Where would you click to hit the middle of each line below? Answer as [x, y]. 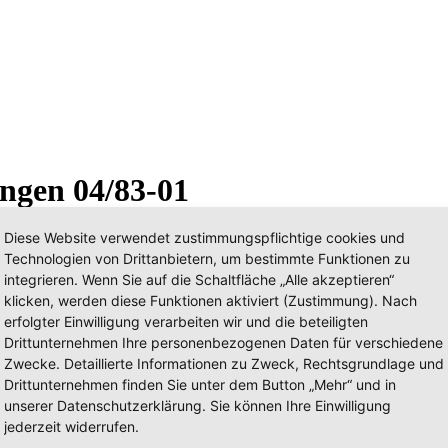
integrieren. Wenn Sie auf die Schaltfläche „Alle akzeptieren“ [199, 279]
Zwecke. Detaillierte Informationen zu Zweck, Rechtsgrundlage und [224, 363]
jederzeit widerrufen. [71, 426]
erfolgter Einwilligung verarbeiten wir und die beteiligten [186, 321]
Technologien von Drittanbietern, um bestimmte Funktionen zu [207, 258]
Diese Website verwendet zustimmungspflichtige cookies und [204, 237]
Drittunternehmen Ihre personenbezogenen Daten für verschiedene [223, 342]
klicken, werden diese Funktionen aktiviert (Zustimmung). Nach [210, 300]
